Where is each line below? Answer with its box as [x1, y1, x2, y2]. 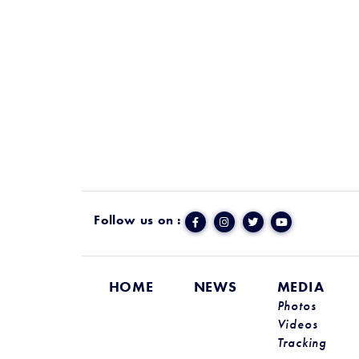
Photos [276, 298, 317, 314]
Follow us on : [94, 212, 182, 228]
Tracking [276, 335, 327, 351]
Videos [276, 317, 318, 333]
